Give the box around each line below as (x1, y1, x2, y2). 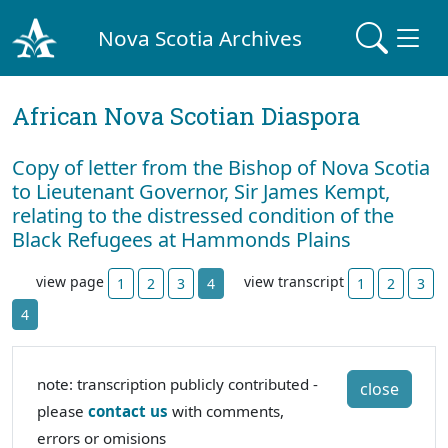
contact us (88, 401, 168, 421)
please (37, 401, 88, 421)
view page (36, 272, 108, 292)
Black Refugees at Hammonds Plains (12, 226, 351, 253)
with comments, (168, 401, 284, 421)
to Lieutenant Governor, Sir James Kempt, (12, 178, 390, 205)
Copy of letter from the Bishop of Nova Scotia (12, 154, 430, 181)
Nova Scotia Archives (98, 23, 303, 52)
